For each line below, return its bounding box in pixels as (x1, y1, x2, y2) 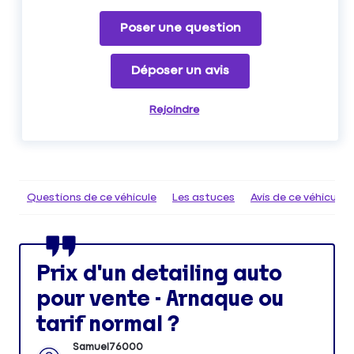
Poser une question (119, 21, 241, 35)
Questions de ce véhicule (27, 191, 156, 203)
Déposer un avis (131, 63, 230, 77)
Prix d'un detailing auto (36, 261, 282, 285)
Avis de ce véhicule (250, 191, 345, 203)
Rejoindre (149, 104, 200, 115)
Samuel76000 (72, 341, 143, 352)
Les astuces (172, 191, 235, 203)
